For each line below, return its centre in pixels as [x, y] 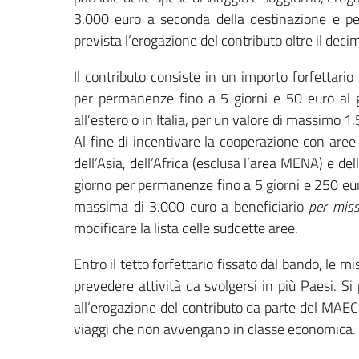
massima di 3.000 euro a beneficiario [192, 206]
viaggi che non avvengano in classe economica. [215, 329]
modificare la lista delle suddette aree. [186, 228]
